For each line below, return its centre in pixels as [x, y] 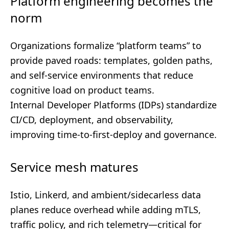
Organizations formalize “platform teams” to [106, 45]
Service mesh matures [74, 167]
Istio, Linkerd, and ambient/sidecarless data [106, 195]
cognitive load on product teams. [82, 90]
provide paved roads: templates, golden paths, [111, 60]
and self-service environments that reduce [102, 75]
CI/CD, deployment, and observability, [92, 120]
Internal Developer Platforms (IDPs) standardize [113, 105]
